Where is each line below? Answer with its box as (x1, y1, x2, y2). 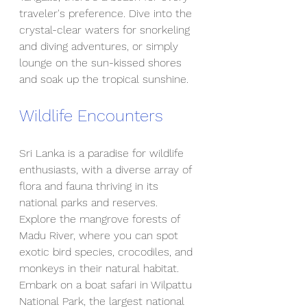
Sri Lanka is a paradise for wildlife (19, 147, 187, 160)
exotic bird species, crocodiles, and (19, 245, 196, 258)
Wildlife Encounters (19, 106, 163, 125)
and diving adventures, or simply (19, 40, 182, 53)
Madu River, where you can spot (19, 229, 182, 242)
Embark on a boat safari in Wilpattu (19, 278, 195, 291)
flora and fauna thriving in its (19, 180, 162, 193)
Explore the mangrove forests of (19, 212, 183, 225)
